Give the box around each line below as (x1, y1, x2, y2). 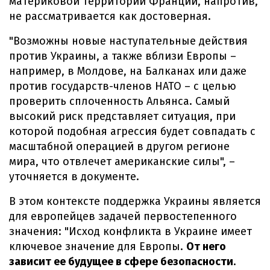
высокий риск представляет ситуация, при (9, 110, 236, 123)
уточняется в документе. (9, 170, 139, 183)
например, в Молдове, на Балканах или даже (9, 64, 246, 78)
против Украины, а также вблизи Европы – (9, 49, 236, 63)
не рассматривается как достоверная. (9, 10, 211, 23)
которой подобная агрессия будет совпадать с (9, 125, 256, 138)
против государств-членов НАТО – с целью (9, 80, 236, 93)
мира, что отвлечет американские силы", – (9, 155, 235, 168)
